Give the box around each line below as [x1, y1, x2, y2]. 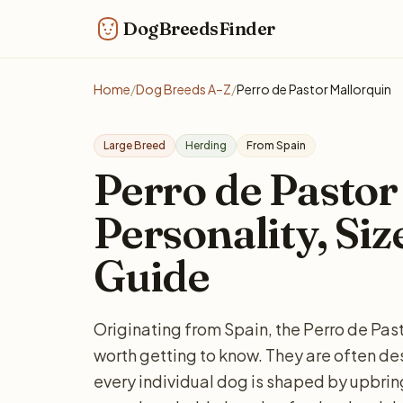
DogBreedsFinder [122, 17, 275, 40]
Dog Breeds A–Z [136, 81, 231, 97]
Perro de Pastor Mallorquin [237, 81, 391, 97]
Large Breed [103, 139, 166, 152]
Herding [185, 139, 227, 152]
